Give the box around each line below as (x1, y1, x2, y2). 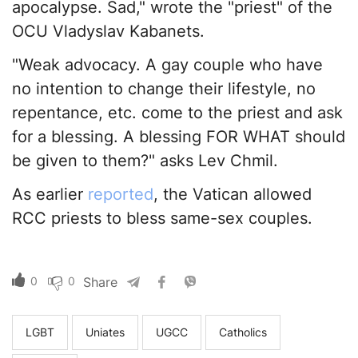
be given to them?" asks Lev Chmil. (12, 151, 278, 171)
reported (88, 185, 153, 205)
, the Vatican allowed (153, 185, 312, 205)
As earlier (12, 185, 88, 205)
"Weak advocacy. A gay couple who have (12, 55, 323, 75)
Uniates (86, 325, 125, 340)
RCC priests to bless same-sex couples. (12, 209, 312, 229)
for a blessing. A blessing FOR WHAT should (12, 127, 345, 147)
